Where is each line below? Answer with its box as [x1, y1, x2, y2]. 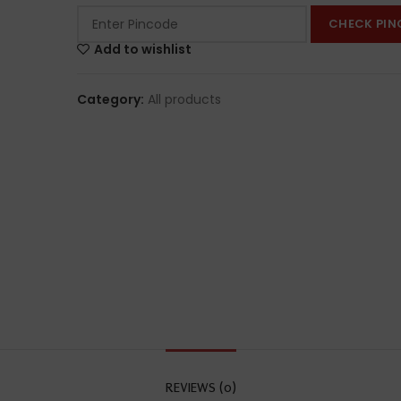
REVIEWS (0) [165, 380, 236, 397]
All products [148, 90, 222, 109]
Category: [77, 90, 148, 109]
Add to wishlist [94, 40, 192, 59]
